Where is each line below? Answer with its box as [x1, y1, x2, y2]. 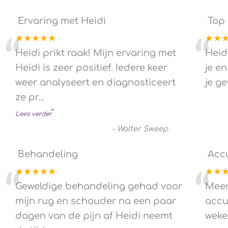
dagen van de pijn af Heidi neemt [15, 210, 173, 221]
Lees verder [15, 110, 51, 118]
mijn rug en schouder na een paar [15, 195, 176, 206]
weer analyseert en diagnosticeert [15, 77, 176, 88]
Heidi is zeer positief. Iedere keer [15, 62, 167, 73]
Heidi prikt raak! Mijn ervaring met [15, 47, 176, 58]
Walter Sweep [117, 124, 168, 133]
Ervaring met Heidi [18, 15, 106, 26]
